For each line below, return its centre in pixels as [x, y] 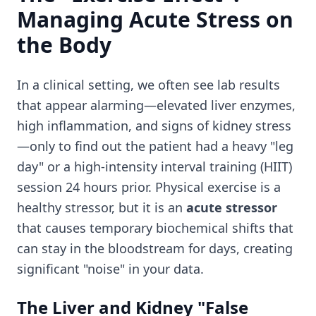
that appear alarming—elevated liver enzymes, [156, 105]
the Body [64, 45]
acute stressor [232, 207]
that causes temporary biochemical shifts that [155, 228]
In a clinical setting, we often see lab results [148, 85]
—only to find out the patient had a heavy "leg [155, 146]
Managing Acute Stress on [155, 19]
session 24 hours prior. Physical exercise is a [149, 187]
